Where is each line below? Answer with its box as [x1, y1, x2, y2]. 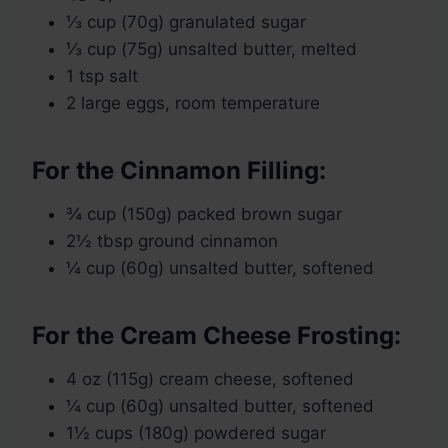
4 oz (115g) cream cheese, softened [66, 369, 354, 390]
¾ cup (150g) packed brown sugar [66, 204, 342, 225]
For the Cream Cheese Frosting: [32, 321, 401, 351]
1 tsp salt [66, 66, 138, 87]
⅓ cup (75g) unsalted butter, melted [66, 39, 357, 60]
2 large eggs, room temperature [66, 93, 320, 114]
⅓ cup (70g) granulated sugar [66, 12, 306, 33]
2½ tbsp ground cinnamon [66, 231, 278, 252]
